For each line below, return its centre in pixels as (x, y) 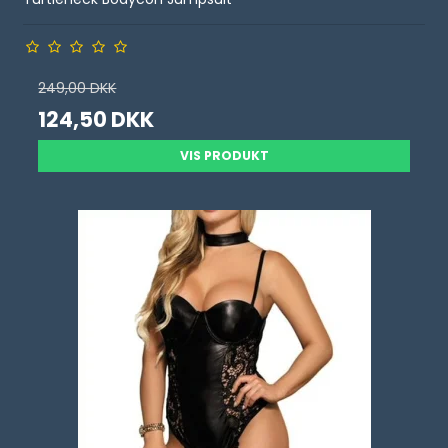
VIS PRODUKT (224, 155)
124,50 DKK (96, 119)
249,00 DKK (77, 88)
